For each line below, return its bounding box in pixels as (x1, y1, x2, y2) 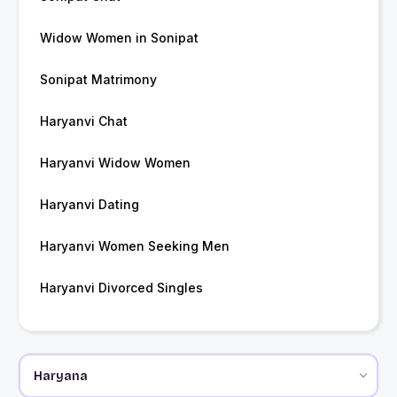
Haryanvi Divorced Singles (40, 280, 203, 296)
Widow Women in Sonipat (40, 30, 198, 46)
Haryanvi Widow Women (40, 155, 191, 171)
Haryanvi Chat (40, 113, 128, 129)
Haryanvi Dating (40, 197, 139, 213)
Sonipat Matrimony (40, 72, 157, 88)
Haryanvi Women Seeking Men (40, 238, 230, 254)
